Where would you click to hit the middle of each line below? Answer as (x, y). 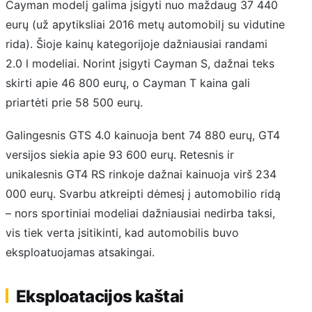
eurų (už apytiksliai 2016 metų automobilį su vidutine (145, 25)
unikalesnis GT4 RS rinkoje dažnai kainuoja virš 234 (141, 174)
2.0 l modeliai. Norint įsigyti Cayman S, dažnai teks (140, 64)
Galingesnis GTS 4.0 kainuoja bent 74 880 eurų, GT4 (143, 135)
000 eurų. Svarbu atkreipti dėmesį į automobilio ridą (143, 193)
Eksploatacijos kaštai (100, 296)
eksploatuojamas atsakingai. (80, 252)
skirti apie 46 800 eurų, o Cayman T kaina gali (128, 83)
